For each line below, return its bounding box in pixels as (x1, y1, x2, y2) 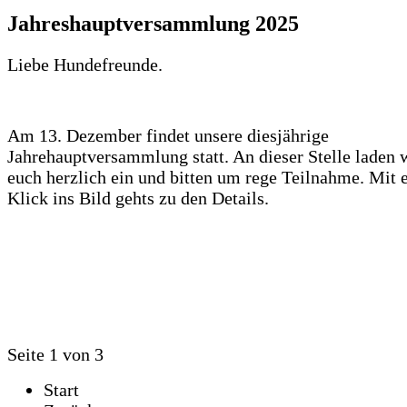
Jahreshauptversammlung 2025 (7, 12, 299, 35)
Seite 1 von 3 (7, 343, 104, 364)
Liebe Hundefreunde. (7, 54, 163, 74)
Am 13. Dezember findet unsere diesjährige (7, 124, 329, 145)
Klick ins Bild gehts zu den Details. (7, 187, 269, 208)
